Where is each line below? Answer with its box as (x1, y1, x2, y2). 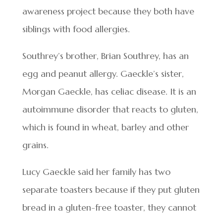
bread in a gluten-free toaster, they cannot (22, 201, 196, 213)
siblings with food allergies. (22, 23, 130, 35)
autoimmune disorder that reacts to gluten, (22, 103, 198, 115)
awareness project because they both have (22, 5, 194, 17)
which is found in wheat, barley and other (22, 121, 189, 133)
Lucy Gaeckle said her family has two (22, 166, 170, 177)
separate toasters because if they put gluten (22, 183, 200, 195)
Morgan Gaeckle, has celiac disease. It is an (22, 85, 196, 97)
